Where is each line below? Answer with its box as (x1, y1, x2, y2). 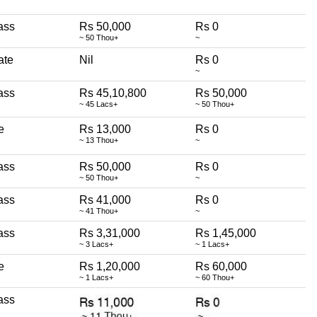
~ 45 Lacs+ (79, 99, 117, 108)
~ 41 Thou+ (79, 206, 118, 215)
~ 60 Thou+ (195, 272, 234, 282)
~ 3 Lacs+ (79, 239, 113, 248)
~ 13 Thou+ (79, 135, 118, 144)
